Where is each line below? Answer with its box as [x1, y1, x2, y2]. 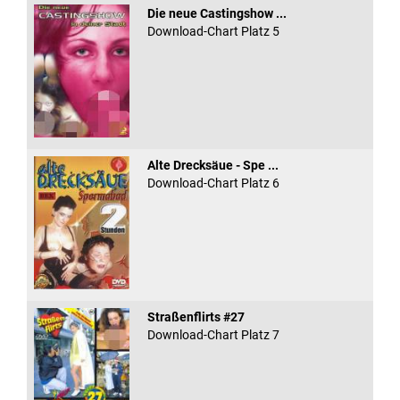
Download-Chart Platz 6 [146, 176, 279, 191]
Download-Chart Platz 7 [146, 328, 279, 343]
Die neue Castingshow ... [146, 6, 287, 21]
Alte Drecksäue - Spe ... [146, 158, 279, 173]
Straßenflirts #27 [146, 310, 245, 325]
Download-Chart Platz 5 [146, 24, 279, 39]
